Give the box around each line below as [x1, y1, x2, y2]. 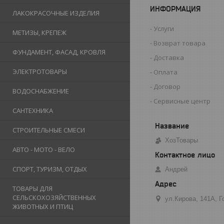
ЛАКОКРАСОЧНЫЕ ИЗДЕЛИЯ [12, 8, 99, 17]
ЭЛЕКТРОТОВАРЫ [12, 67, 67, 76]
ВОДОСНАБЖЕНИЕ [12, 86, 69, 95]
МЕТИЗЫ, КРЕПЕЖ [12, 28, 66, 37]
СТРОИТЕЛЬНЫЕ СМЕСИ [12, 125, 85, 134]
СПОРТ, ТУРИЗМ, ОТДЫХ [12, 164, 87, 173]
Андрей [165, 165, 187, 173]
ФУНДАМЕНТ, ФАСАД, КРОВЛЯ [12, 47, 105, 56]
